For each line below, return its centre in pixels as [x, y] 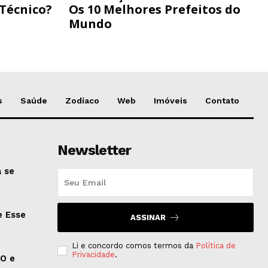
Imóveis [170, 101]
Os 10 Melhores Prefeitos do [155, 10]
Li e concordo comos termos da [133, 246]
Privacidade [93, 255]
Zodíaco [82, 101]
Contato [222, 101]
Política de [215, 246]
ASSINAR [148, 218]
